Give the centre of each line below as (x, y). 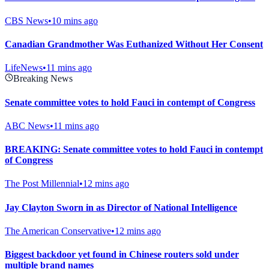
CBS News (26, 20)
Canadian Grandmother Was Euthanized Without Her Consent (134, 44)
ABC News (27, 125)
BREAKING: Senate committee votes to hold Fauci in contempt (134, 150)
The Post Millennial (42, 184)
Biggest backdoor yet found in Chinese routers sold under (122, 255)
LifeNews (24, 68)
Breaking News (43, 79)
